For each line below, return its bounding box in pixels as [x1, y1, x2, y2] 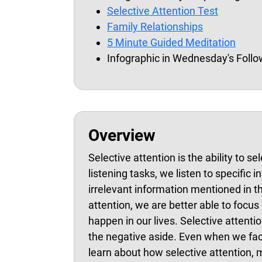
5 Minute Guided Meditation [107, 36, 236, 49]
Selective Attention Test [107, 5, 218, 17]
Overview [88, 126, 156, 145]
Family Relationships [107, 20, 203, 33]
